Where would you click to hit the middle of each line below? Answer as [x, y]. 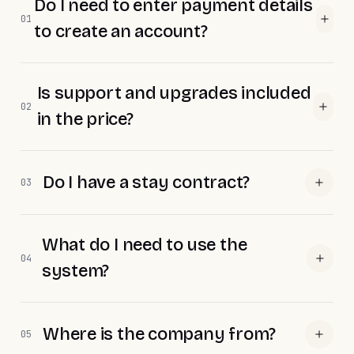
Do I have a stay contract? [147, 182]
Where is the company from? [159, 334]
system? [75, 271]
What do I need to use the [144, 245]
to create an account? [121, 32]
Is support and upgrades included [174, 93]
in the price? [85, 119]
